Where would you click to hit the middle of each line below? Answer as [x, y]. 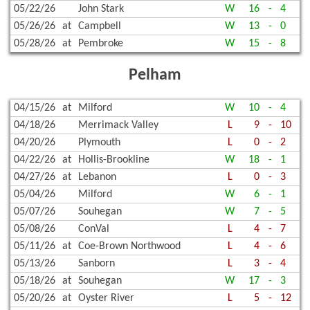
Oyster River [106, 298]
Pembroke [101, 44]
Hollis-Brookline [114, 159]
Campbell [100, 27]
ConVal [94, 229]
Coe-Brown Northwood [129, 246]
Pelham [155, 76]
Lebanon [97, 177]
